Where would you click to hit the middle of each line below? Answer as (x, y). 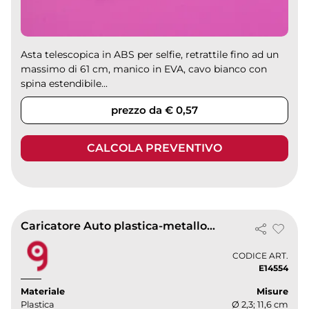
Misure (272, 292)
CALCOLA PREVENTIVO (154, 148)
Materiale (43, 292)
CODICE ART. (260, 255)
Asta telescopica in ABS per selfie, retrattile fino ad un (150, 54)
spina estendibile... (64, 83)
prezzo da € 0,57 (154, 110)
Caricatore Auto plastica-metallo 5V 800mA (211, 226)
